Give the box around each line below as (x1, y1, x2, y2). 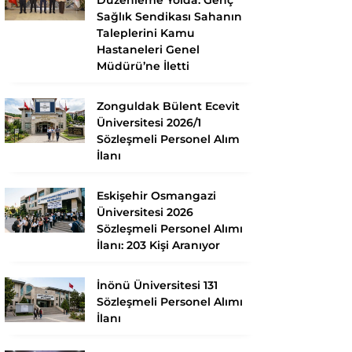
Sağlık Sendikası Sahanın (97, 9, 242, 24)
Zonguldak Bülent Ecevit (97, 98, 240, 113)
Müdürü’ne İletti (97, 58, 189, 73)
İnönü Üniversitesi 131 (97, 277, 218, 292)
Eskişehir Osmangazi (97, 188, 216, 203)
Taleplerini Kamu (97, 25, 195, 40)
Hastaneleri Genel (97, 42, 200, 57)
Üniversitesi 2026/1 (97, 115, 201, 130)
